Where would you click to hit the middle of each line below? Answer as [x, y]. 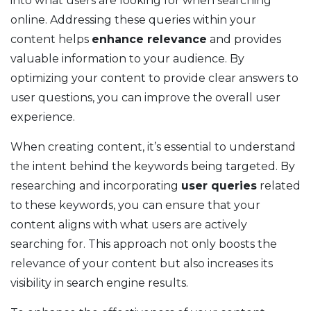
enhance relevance [149, 40]
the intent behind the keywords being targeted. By [153, 167]
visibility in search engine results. [99, 283]
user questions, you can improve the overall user [145, 98]
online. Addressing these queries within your [133, 20]
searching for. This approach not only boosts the [144, 244]
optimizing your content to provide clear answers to [154, 78]
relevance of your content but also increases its [142, 264]
